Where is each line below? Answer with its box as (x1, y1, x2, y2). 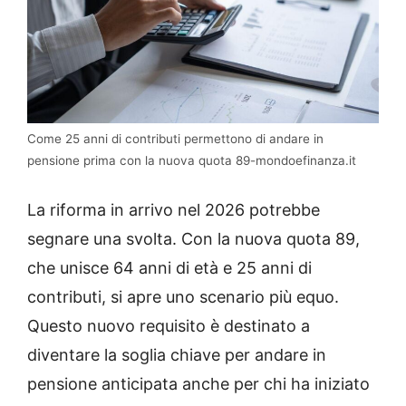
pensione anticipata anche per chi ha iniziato (27, 374, 370, 394)
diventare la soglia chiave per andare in (27, 345, 326, 365)
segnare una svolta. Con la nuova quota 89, (27, 229, 360, 249)
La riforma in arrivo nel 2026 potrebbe (27, 200, 320, 220)
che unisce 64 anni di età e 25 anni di (27, 258, 312, 278)
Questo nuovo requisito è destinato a (27, 316, 310, 336)
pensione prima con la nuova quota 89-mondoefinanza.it (27, 153, 356, 169)
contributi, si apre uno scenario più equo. (27, 287, 339, 307)
